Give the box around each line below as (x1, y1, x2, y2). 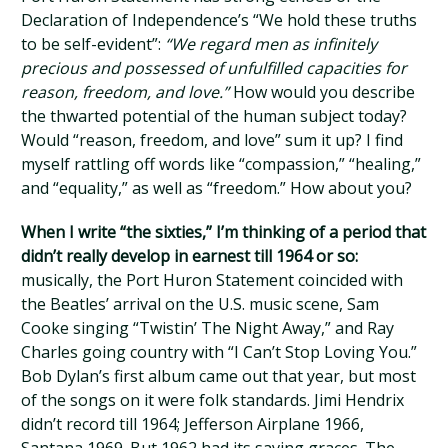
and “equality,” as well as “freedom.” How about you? (21, 177, 413, 199)
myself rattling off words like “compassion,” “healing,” (21, 153, 422, 175)
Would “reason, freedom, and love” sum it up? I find (21, 129, 404, 151)
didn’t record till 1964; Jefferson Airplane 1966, (21, 413, 365, 435)
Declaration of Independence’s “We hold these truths (21, 9, 418, 31)
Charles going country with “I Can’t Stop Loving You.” (21, 341, 418, 363)
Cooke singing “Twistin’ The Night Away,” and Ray (21, 317, 395, 339)
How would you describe (229, 81, 416, 103)
